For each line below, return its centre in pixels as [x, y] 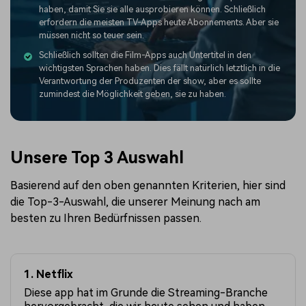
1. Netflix [49, 274]
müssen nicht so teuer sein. [92, 35]
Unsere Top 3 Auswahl [97, 158]
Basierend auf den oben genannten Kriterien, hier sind [148, 186]
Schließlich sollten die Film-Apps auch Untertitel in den [145, 55]
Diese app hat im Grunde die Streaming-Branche [146, 293]
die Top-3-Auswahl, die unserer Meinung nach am [135, 202]
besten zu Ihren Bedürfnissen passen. [106, 219]
